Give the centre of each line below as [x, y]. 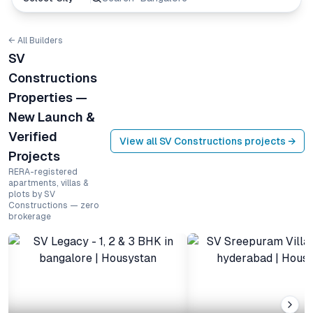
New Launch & [52, 117]
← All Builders [36, 41]
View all [139, 141]
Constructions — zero [54, 205]
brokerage [30, 217]
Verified [33, 137]
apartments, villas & [48, 183]
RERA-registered [43, 172]
